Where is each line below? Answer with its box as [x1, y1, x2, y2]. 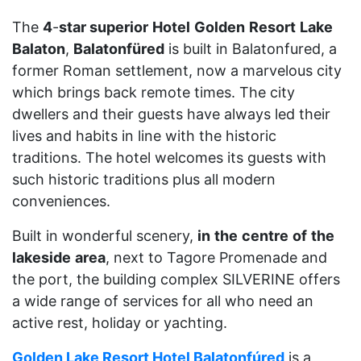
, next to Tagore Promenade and [106, 249, 327, 266]
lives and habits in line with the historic [12, 127, 276, 144]
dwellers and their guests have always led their [12, 106, 330, 122]
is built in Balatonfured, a [164, 40, 337, 57]
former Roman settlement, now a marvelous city [12, 62, 342, 79]
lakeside [12, 249, 71, 266]
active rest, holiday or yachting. [12, 314, 227, 331]
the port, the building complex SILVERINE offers [12, 271, 340, 288]
